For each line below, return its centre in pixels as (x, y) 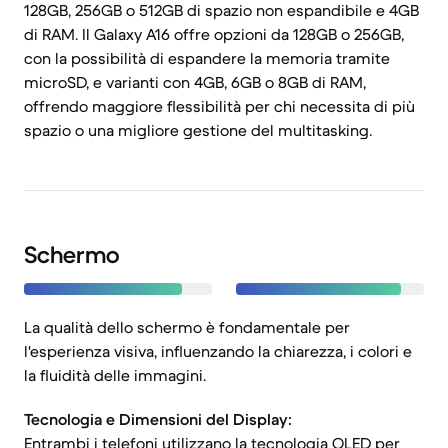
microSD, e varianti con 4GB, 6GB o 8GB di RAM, (195, 82)
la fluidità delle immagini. (115, 375)
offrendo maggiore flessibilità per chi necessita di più (219, 106)
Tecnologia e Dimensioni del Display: (158, 419)
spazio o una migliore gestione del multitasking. (198, 130)
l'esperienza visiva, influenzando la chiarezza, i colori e (218, 351)
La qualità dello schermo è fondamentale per (187, 327)
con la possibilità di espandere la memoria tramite (207, 58)
